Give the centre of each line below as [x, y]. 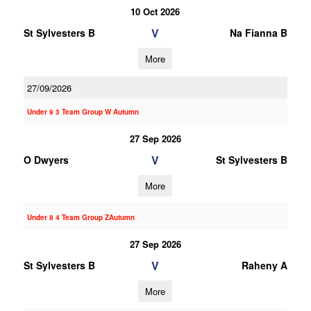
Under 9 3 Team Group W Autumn [83, 112]
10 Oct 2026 [155, 11]
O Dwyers [46, 160]
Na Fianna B [258, 33]
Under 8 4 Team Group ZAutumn [81, 217]
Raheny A [264, 265]
